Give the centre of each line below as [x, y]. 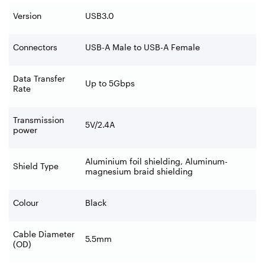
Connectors [35, 47]
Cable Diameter [44, 234]
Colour [26, 202]
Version [27, 15]
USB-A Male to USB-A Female [143, 47]
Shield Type [36, 166]
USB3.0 [100, 15]
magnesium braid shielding [139, 171]
